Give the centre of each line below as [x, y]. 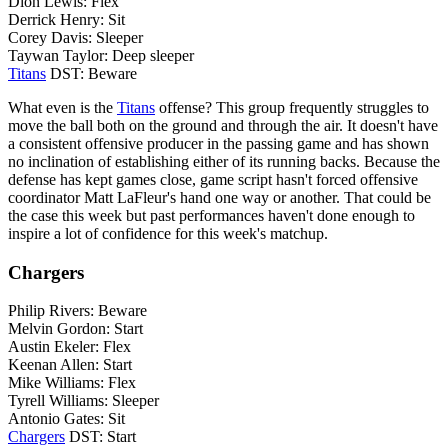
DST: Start [100, 437]
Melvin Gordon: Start [75, 329]
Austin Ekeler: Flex [69, 347]
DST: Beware [91, 73]
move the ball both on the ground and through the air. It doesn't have [223, 125]
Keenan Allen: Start [70, 365]
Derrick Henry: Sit [66, 19]
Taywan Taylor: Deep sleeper [101, 55]
